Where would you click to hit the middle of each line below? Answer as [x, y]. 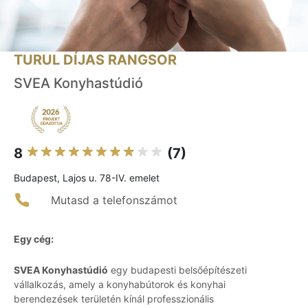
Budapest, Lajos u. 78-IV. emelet [87, 178]
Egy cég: [34, 239]
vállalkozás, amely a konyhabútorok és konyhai [120, 285]
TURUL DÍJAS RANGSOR [95, 60]
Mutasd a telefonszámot [114, 200]
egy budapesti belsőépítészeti [177, 270]
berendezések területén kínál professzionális [114, 299]
